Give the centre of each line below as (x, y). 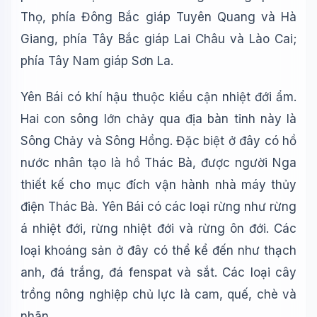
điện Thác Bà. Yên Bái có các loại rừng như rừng (158, 207)
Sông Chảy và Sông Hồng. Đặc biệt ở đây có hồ (158, 141)
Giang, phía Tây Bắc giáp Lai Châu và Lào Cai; (158, 39)
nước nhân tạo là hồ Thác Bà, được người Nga (158, 163)
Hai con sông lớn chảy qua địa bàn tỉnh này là (158, 119)
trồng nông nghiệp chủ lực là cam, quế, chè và (158, 294)
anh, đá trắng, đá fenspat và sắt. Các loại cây (158, 272)
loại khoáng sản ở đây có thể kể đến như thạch (158, 250)
